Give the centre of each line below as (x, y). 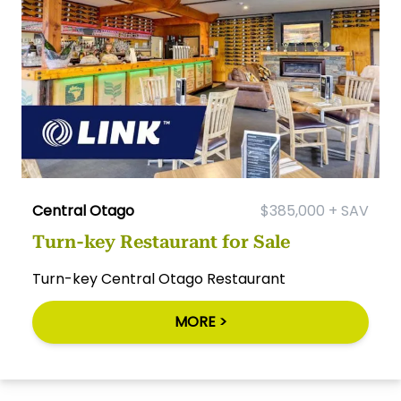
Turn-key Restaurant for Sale (161, 242)
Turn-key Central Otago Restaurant (159, 279)
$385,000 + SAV (315, 211)
